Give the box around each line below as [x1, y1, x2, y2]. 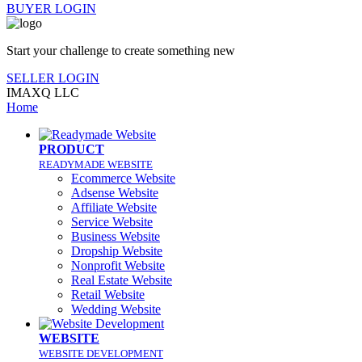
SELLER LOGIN [6, 71, 99, 85]
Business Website [71, 229, 160, 243]
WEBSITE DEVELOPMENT [39, 347, 163, 360]
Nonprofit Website [71, 259, 165, 272]
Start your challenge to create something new [6, 44, 235, 57]
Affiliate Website [71, 200, 157, 214]
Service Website [71, 215, 153, 229]
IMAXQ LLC [6, 86, 79, 99]
